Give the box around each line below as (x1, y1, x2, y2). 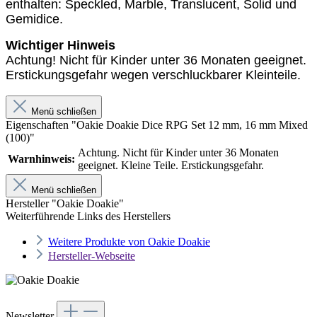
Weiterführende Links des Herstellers (6, 210, 171, 223)
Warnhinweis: (8, 153, 75, 166)
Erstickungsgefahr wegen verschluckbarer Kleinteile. (6, 68, 301, 83)
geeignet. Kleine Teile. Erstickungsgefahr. (78, 159, 264, 172)
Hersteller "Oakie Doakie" (6, 197, 124, 210)
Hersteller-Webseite (48, 250, 135, 263)
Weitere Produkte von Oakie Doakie (48, 236, 210, 248)
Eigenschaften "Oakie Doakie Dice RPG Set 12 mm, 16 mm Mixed (6, 119, 308, 132)
